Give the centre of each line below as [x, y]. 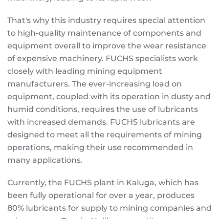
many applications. [45, 160]
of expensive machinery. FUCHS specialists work [103, 58]
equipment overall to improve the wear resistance [107, 46]
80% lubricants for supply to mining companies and [109, 208]
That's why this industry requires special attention [106, 20]
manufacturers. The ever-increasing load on [95, 84]
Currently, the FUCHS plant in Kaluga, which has [103, 183]
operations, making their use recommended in [100, 147]
